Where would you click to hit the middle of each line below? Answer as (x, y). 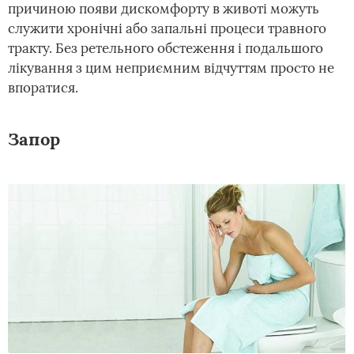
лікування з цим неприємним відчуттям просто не (171, 68)
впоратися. (43, 88)
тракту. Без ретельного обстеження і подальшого (166, 48)
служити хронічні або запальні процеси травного (167, 28)
